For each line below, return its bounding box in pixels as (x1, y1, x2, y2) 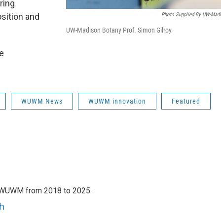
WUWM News (21, 97, 63, 105)
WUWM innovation (88, 97, 146, 105)
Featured (172, 97, 200, 105)
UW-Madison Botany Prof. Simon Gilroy (66, 26, 172, 34)
